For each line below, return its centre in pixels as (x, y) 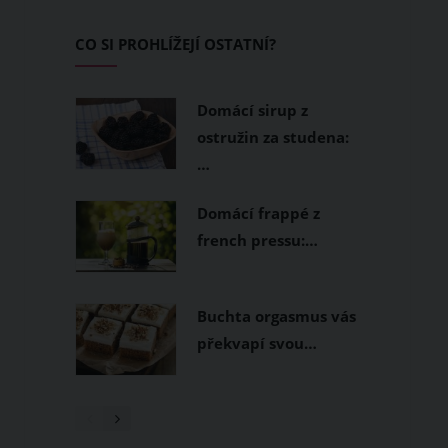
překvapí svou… (257, 343)
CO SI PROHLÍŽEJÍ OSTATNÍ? (176, 44)
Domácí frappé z (259, 213)
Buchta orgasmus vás (277, 316)
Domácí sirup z (253, 110)
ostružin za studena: (273, 137)
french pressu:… (258, 240)
